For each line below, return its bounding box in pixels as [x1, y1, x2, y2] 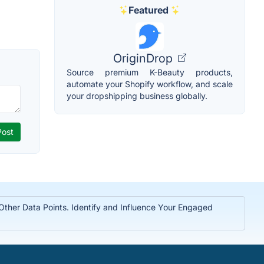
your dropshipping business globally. [67, 90, 207, 101]
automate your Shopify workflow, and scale [67, 78, 233, 89]
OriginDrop [113, 51, 176, 65]
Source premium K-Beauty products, [67, 67, 233, 77]
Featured [128, 4, 169, 16]
